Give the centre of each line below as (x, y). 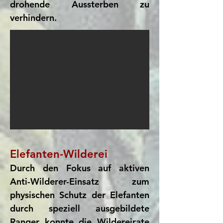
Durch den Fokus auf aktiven (80, 168)
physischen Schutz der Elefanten (80, 195)
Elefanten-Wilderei (59, 154)
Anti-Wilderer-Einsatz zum (80, 181)
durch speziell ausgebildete (80, 208)
